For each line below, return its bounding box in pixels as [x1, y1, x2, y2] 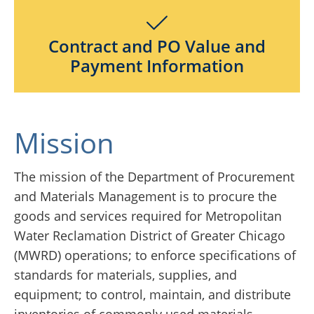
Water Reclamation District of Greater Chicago [14, 227, 285, 245]
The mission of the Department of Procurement [14, 168, 294, 186]
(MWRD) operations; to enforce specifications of [14, 247, 296, 264]
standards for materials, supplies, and [14, 266, 237, 284]
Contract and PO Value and [48, 35, 266, 58]
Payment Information [70, 55, 244, 78]
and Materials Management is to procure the [14, 188, 277, 205]
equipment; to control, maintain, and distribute [14, 286, 291, 303]
